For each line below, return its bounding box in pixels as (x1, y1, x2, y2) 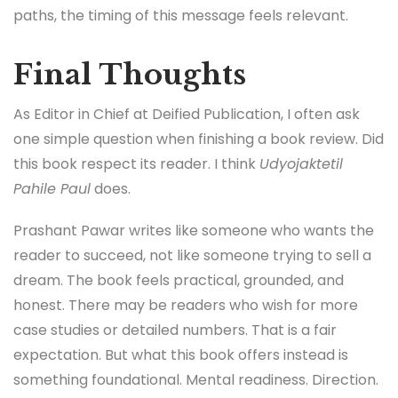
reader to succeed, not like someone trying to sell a (13, 245, 371, 267)
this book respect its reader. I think (13, 154, 259, 174)
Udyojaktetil (259, 154, 343, 174)
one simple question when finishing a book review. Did (13, 129, 384, 149)
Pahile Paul (13, 179, 91, 199)
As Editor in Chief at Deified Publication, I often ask (13, 104, 360, 124)
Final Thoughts (13, 57, 246, 93)
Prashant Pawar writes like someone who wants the (13, 220, 374, 242)
